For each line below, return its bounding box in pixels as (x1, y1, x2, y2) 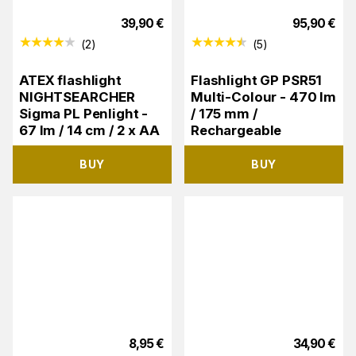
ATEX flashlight (19, 72, 122, 88)
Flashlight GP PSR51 (191, 72, 323, 88)
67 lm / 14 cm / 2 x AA (19, 122, 160, 138)
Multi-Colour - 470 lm (191, 88, 337, 105)
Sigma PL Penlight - (19, 105, 149, 122)
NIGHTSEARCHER (19, 88, 136, 105)
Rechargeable (191, 122, 282, 138)
